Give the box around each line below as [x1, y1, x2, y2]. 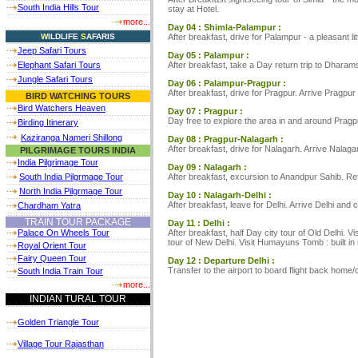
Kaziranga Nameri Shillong [21, 133, 122, 142]
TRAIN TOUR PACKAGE [25, 217, 131, 228]
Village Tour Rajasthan [18, 339, 104, 348]
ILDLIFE [48, 32, 81, 41]
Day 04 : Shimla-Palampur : [167, 22, 281, 32]
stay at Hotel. [167, 3, 219, 14]
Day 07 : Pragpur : [167, 105, 243, 116]
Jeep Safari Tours [18, 46, 86, 55]
